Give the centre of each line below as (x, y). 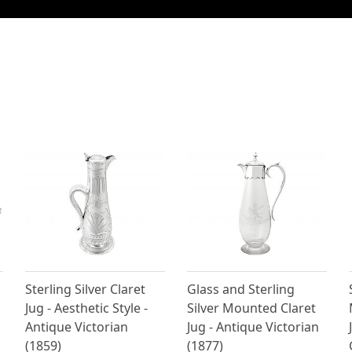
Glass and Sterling (240, 290)
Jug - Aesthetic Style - (87, 308)
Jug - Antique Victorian (253, 327)
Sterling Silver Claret (86, 290)
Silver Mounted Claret (251, 308)
